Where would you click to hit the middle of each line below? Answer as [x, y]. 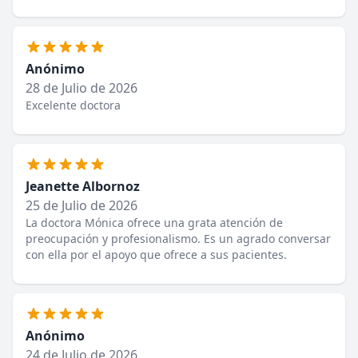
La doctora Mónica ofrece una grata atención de [154, 223]
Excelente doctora [73, 105]
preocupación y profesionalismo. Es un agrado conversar [178, 239]
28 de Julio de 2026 [82, 88]
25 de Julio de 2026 [82, 205]
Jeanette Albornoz [83, 186]
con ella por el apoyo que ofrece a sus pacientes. [156, 255]
